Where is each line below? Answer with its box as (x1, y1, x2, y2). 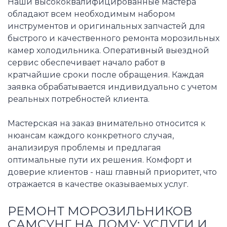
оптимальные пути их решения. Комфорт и (8, 155, 192, 165)
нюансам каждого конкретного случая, (8, 131, 174, 141)
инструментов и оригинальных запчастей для (8, 21, 205, 31)
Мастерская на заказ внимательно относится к (8, 119, 206, 129)
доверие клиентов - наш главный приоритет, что (8, 167, 217, 177)
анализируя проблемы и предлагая (8, 143, 161, 153)
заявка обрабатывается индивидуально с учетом (8, 82, 217, 92)
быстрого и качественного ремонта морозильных (8, 33, 219, 44)
